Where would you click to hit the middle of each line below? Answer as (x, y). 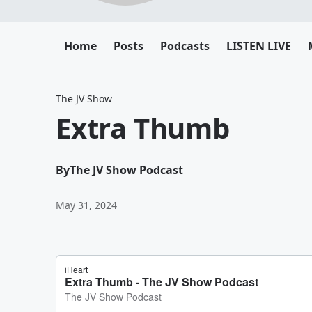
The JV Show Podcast (126, 170)
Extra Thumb (143, 128)
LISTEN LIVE (259, 46)
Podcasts (185, 46)
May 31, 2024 (86, 205)
